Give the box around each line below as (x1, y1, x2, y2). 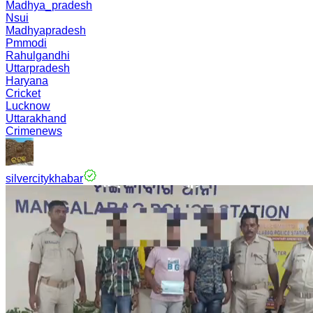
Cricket (6, 87, 41, 99)
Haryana (6, 75, 48, 87)
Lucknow (6, 100, 50, 112)
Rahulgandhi (6, 50, 70, 61)
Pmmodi (6, 37, 47, 49)
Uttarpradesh (6, 62, 70, 74)
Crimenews (6, 125, 62, 137)
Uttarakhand (6, 112, 66, 124)
